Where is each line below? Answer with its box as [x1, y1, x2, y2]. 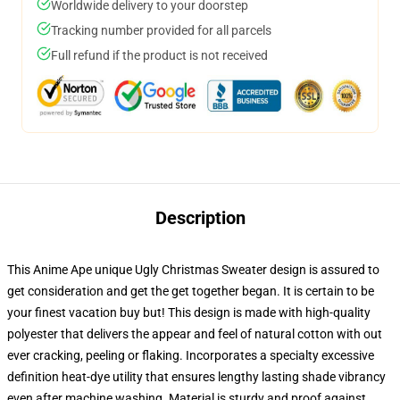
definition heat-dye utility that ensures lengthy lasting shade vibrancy [7, 370, 386, 384]
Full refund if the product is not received [51, 48, 268, 62]
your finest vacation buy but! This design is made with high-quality [7, 305, 371, 320]
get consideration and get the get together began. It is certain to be [7, 284, 374, 298]
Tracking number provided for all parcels [51, 23, 271, 37]
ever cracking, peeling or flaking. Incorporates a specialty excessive [7, 348, 374, 362]
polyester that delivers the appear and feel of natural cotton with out [7, 327, 382, 341]
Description [154, 207, 246, 229]
